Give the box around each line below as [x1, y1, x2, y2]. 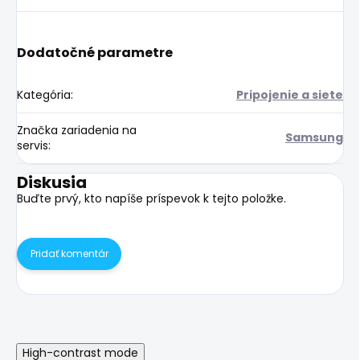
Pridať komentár [30, 246, 108, 260]
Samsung [285, 129, 343, 145]
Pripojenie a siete [236, 86, 343, 103]
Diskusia [17, 170, 87, 194]
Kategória [17, 86, 71, 103]
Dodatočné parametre [17, 43, 173, 62]
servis [17, 137, 48, 153]
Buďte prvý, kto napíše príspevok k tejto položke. [17, 190, 286, 207]
